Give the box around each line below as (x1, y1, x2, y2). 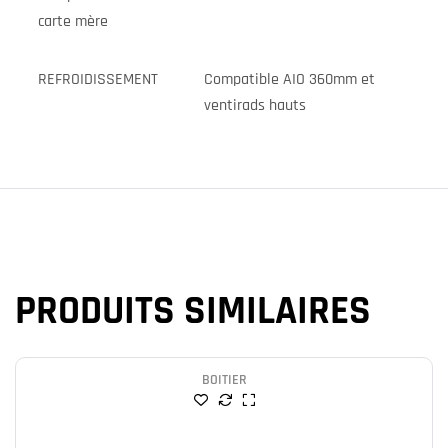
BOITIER (201, 371, 247, 390)
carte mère (37, 10, 108, 32)
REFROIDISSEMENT (37, 68, 158, 90)
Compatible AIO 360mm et (203, 68, 375, 90)
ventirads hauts (203, 94, 306, 116)
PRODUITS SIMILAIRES (15, 285, 371, 337)
